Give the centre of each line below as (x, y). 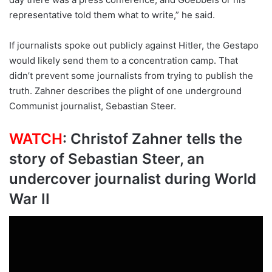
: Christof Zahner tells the (152, 139)
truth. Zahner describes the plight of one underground (125, 91)
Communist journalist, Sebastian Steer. (93, 106)
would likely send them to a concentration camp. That (124, 61)
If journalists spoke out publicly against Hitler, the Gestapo (134, 46)
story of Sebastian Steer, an (107, 159)
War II (29, 199)
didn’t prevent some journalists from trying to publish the (131, 76)
